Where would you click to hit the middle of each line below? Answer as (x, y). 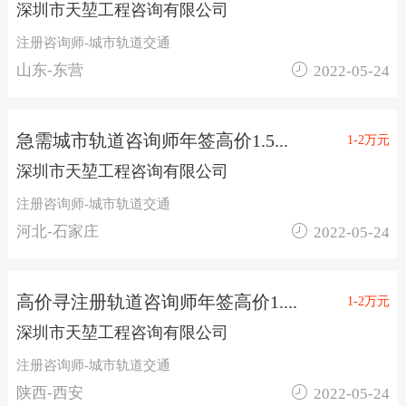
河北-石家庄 (57, 231)
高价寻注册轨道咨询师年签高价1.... (156, 302)
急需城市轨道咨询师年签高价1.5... (152, 140)
